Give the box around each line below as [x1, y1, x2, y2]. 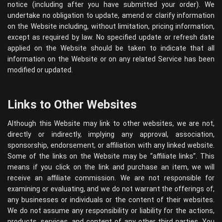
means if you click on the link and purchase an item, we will [7, 163, 215, 171]
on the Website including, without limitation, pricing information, [7, 22, 215, 30]
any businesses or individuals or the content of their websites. [7, 196, 215, 204]
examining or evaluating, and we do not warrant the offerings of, [7, 185, 215, 193]
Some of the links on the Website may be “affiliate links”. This [7, 152, 215, 160]
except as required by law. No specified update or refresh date [7, 33, 215, 41]
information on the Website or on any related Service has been [7, 55, 215, 63]
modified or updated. [7, 66, 73, 74]
